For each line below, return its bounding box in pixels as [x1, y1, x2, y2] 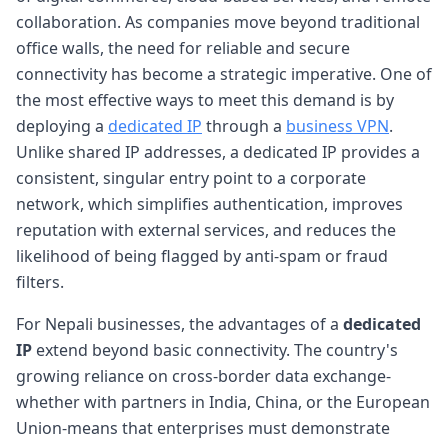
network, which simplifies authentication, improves [16, 192, 403, 215]
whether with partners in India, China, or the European [16, 390, 430, 413]
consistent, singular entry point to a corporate [16, 166, 366, 189]
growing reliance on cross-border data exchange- [16, 364, 391, 387]
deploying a [16, 114, 108, 137]
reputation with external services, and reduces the [16, 218, 396, 241]
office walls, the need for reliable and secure [16, 36, 350, 59]
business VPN [286, 114, 389, 137]
